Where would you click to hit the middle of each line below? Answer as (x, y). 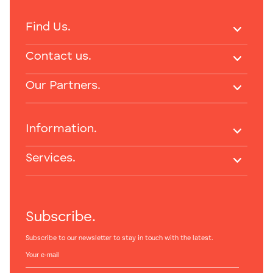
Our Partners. (63, 86)
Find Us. (48, 28)
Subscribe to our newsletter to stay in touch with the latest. (119, 239)
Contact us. (58, 57)
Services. (51, 159)
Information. (61, 129)
